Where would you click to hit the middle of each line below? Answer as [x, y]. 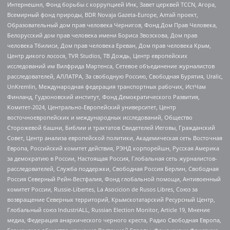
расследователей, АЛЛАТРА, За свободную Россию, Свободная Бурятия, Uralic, [115, 76]
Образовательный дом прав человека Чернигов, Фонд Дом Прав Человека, [112, 25]
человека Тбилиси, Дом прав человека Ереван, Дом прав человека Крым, [109, 45]
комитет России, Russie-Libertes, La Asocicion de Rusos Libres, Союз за [102, 189]
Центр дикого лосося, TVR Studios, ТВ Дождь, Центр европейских [97, 55]
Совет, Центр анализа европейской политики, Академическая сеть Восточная [115, 138]
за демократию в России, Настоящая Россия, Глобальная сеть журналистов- [112, 158]
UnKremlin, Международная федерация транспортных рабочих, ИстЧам [107, 86]
